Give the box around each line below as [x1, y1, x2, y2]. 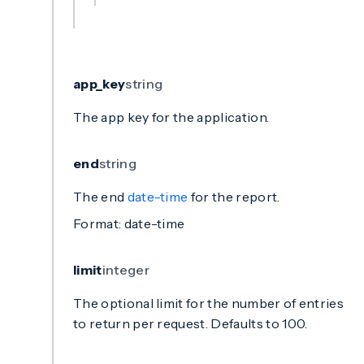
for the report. [188, 188, 280, 205]
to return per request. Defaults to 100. [73, 315, 308, 331]
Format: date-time [73, 215, 185, 232]
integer [102, 262, 149, 278]
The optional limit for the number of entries [73, 295, 344, 311]
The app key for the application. [73, 109, 270, 125]
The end [73, 188, 128, 205]
